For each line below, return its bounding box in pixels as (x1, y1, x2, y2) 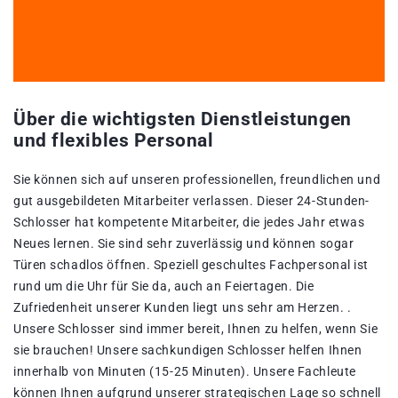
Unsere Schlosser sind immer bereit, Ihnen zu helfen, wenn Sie (13, 322, 378, 337)
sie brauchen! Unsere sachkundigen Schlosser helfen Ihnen (13, 343, 362, 358)
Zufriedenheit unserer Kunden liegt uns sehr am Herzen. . (13, 300, 352, 315)
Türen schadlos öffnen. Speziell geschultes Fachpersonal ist (13, 258, 370, 273)
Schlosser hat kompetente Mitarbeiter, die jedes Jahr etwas (13, 215, 365, 230)
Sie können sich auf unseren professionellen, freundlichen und (13, 172, 381, 187)
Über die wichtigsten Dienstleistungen (13, 108, 352, 131)
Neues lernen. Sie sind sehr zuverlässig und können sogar (13, 236, 354, 251)
